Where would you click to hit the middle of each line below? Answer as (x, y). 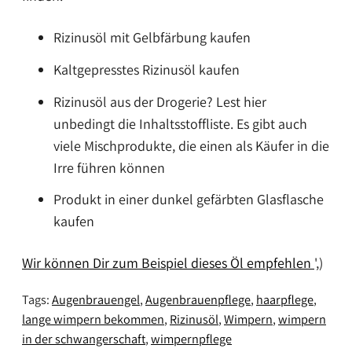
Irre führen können (109, 167)
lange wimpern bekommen (93, 319)
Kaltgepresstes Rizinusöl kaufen (147, 69)
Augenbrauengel (96, 300)
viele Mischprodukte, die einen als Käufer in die (191, 145)
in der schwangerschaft (84, 339)
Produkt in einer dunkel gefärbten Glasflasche (189, 200)
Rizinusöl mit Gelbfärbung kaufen (152, 38)
